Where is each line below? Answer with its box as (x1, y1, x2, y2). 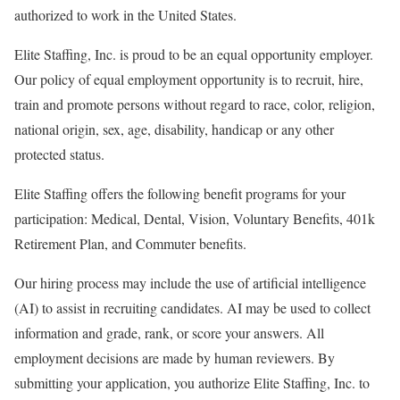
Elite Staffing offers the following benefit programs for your (14, 183, 346, 203)
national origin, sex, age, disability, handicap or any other (14, 119, 334, 138)
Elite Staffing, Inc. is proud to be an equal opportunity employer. (14, 44, 373, 63)
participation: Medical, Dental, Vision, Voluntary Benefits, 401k (14, 208, 375, 228)
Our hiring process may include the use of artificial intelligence (14, 272, 366, 292)
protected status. (14, 144, 104, 163)
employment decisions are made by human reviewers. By (14, 347, 335, 367)
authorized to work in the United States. (14, 4, 237, 24)
